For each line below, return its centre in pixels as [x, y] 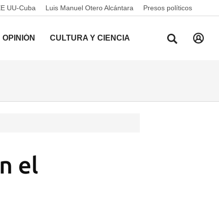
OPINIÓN [19, 38]
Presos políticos [168, 8]
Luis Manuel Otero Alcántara [89, 8]
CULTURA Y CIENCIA [90, 38]
